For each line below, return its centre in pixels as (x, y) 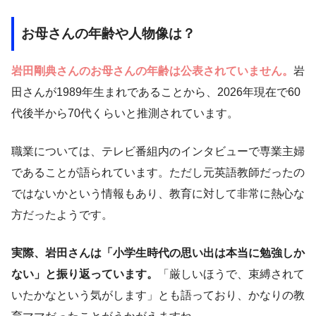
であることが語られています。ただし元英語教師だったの (158, 172)
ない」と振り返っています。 (85, 274)
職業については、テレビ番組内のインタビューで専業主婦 (158, 151)
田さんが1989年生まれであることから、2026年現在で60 (156, 92)
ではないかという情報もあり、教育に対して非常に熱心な (158, 193)
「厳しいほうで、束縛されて (231, 274)
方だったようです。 (62, 214)
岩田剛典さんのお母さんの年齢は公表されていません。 (152, 71)
